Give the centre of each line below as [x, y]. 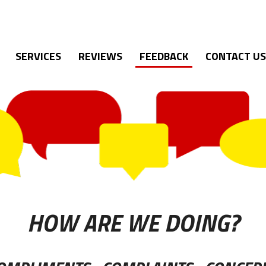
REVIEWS [100, 56]
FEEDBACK [164, 56]
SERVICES [38, 56]
